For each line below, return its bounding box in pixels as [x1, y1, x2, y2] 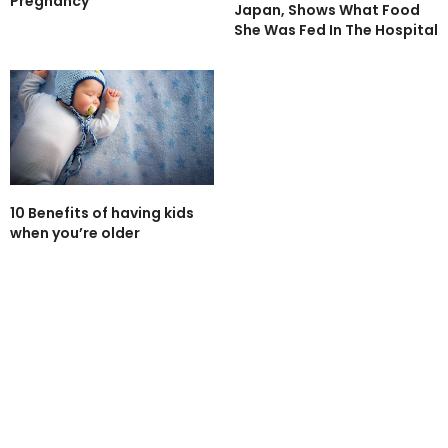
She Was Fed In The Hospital [234, 20, 438, 41]
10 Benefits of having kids [10, 203, 194, 224]
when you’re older [10, 223, 140, 244]
